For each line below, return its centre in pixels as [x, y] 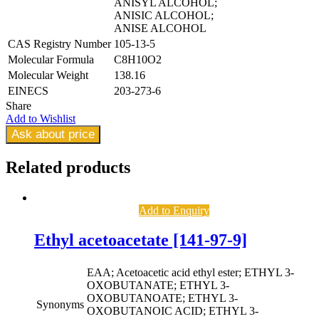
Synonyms [60, 305]
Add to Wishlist [41, 118]
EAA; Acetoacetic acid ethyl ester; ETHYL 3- [190, 273]
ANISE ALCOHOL [160, 28]
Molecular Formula [51, 59]
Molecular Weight [48, 75]
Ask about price [53, 134]
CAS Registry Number [59, 43]
